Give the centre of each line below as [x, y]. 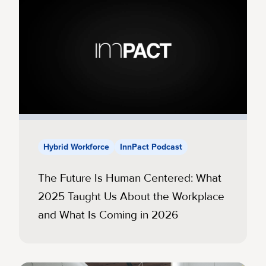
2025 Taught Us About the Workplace [131, 197]
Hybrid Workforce [76, 147]
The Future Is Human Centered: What [130, 178]
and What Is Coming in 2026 [108, 215]
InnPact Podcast [151, 147]
